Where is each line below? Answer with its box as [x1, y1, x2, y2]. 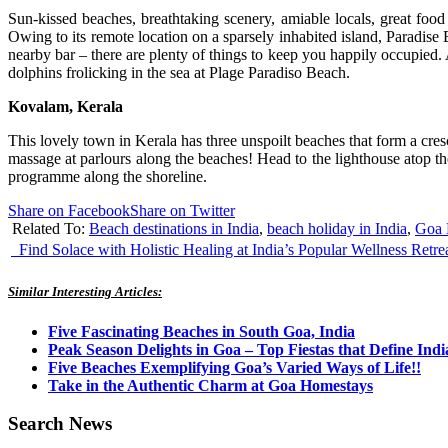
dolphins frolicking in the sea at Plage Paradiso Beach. [8, 64, 350, 82]
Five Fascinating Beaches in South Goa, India [48, 322, 355, 340]
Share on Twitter [130, 202, 235, 220]
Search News [8, 413, 112, 435]
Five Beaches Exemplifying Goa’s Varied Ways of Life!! [48, 358, 421, 376]
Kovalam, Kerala [8, 98, 123, 116]
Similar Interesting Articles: [8, 284, 162, 300]
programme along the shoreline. [8, 168, 207, 186]
